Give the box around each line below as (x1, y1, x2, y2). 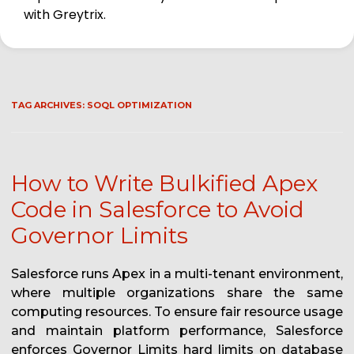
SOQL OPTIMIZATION (87, 100, 192, 111)
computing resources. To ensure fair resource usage (11, 304, 343, 320)
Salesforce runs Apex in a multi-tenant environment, (11, 266, 343, 282)
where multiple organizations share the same (11, 285, 343, 301)
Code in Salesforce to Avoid (11, 196, 304, 224)
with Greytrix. (24, 6, 106, 24)
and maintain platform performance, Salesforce (11, 323, 343, 339)
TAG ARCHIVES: (11, 100, 87, 111)
